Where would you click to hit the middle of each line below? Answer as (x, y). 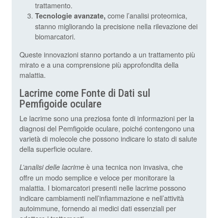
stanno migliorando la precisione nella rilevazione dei (116, 26)
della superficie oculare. (56, 149)
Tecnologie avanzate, (70, 16)
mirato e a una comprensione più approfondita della (99, 65)
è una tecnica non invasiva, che (134, 167)
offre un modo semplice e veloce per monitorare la (97, 178)
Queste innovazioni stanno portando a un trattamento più (107, 54)
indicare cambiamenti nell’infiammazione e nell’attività (102, 198)
